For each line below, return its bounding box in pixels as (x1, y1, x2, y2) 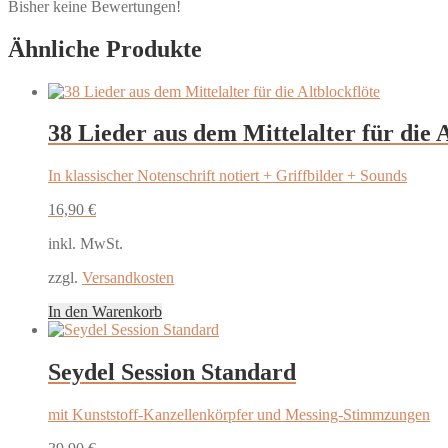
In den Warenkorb (48, 303, 162, 321)
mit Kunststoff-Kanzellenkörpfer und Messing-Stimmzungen (48, 406, 430, 424)
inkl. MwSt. (48, 235, 123, 253)
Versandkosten (82, 269, 174, 287)
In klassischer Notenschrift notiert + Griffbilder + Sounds (48, 167, 407, 185)
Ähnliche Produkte (8, 35, 202, 62)
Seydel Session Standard (48, 359, 296, 386)
